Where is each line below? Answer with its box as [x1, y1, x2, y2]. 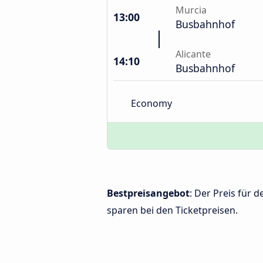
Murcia [176, 4, 207, 16]
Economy [131, 96, 172, 110]
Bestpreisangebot [107, 187, 190, 200]
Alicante [176, 48, 211, 60]
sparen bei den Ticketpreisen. [107, 204, 238, 217]
